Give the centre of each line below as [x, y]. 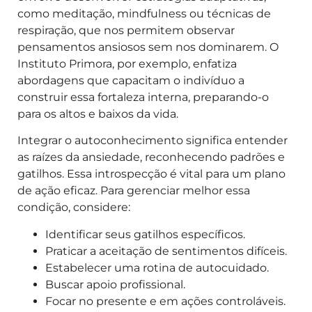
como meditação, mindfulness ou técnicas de [144, 13]
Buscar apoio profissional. [115, 284]
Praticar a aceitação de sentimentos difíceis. [166, 251]
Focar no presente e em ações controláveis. [165, 301]
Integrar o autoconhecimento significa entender [153, 141]
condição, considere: [74, 208]
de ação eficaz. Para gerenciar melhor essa [134, 191]
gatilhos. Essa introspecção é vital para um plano [151, 174]
